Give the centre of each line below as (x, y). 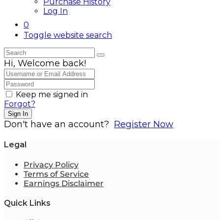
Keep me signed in (52, 95)
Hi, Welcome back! (45, 63)
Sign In (18, 114)
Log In (55, 11)
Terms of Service (56, 174)
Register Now (144, 124)
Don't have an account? (59, 124)
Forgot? (20, 104)
